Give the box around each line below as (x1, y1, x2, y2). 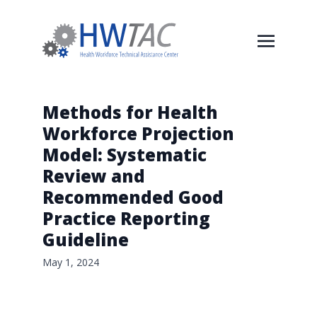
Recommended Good (42, 185, 224, 209)
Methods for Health (42, 100, 218, 124)
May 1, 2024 (42, 255, 99, 269)
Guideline (42, 228, 129, 251)
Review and (42, 164, 145, 188)
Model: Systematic (42, 143, 207, 166)
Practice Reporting (42, 207, 210, 230)
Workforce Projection (42, 122, 234, 145)
